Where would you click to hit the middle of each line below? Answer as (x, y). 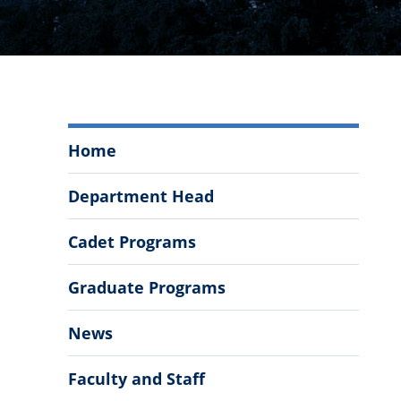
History (99, 187)
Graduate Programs (146, 287)
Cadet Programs (132, 241)
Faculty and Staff (136, 378)
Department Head (141, 196)
